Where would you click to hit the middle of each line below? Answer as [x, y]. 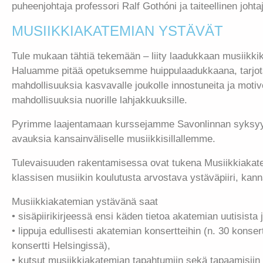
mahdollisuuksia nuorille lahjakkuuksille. [100, 100]
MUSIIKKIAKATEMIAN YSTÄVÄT [117, 31]
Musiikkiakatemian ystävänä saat [85, 202]
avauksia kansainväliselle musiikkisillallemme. [114, 139]
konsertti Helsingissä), [61, 246]
